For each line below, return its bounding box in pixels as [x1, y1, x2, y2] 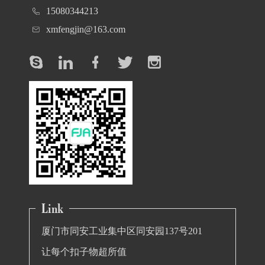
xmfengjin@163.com [46, 24, 125, 35]
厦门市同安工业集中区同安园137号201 [41, 226, 202, 237]
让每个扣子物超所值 [41, 247, 127, 257]
